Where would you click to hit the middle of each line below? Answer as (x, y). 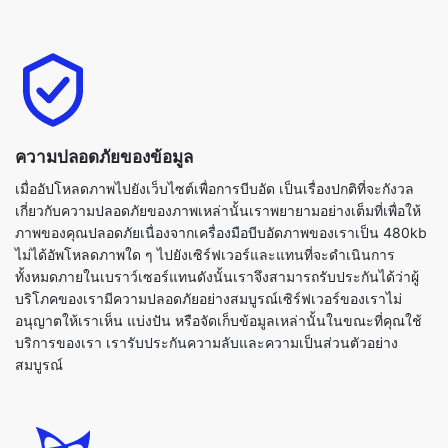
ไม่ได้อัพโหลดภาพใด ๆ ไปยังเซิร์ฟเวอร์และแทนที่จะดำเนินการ (205, 195)
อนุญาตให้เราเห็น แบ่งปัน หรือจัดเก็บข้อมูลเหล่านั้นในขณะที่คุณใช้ (218, 261)
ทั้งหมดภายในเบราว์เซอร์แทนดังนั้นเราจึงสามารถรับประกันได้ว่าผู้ (217, 217)
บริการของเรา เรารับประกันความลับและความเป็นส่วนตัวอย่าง (206, 283)
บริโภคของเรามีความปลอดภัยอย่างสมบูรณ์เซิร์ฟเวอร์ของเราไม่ (208, 239)
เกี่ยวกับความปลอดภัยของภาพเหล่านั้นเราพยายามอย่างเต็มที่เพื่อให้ (218, 151)
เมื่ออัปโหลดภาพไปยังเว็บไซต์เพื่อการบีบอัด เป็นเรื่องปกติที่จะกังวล (214, 129)
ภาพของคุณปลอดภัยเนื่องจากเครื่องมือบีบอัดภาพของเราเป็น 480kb (221, 173)
